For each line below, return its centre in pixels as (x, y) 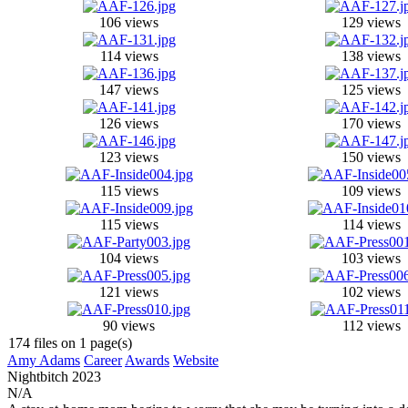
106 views (129, 22)
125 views (371, 90)
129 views (371, 22)
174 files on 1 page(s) (70, 343)
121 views (129, 292)
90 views (129, 326)
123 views (129, 157)
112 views (371, 326)
